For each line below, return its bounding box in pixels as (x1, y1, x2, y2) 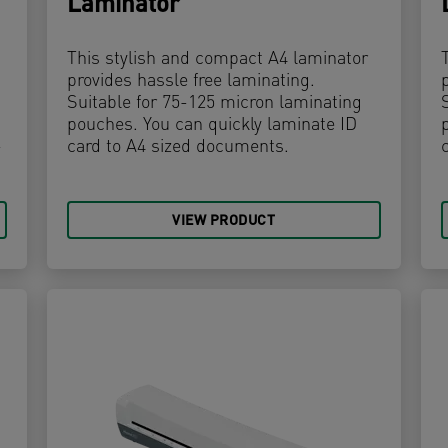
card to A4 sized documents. (67, 138, 290, 158)
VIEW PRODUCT (172, 214, 276, 230)
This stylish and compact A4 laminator (67, 50, 369, 70)
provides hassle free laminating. (67, 72, 316, 92)
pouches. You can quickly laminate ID (67, 116, 358, 136)
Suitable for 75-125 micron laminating (67, 94, 363, 114)
